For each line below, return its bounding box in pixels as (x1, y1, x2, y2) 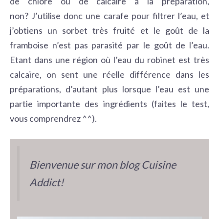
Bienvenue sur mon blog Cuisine (29, 158, 176, 171)
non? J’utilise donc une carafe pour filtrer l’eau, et (10, 10, 209, 21)
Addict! (29, 176, 64, 189)
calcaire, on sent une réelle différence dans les (10, 69, 209, 80)
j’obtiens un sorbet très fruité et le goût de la (10, 25, 209, 36)
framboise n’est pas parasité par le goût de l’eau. (10, 40, 209, 50)
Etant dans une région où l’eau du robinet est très (10, 54, 209, 65)
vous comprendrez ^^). (10, 113, 97, 124)
